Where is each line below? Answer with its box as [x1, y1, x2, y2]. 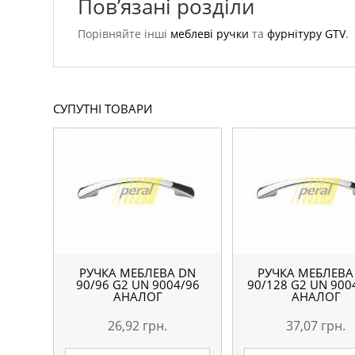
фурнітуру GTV [267, 26, 346, 41]
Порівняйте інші [78, 26, 171, 41]
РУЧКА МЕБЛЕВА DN [79, 264, 197, 281]
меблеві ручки [170, 26, 250, 41]
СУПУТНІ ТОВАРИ [53, 101, 153, 116]
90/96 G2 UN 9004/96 [75, 276, 200, 292]
